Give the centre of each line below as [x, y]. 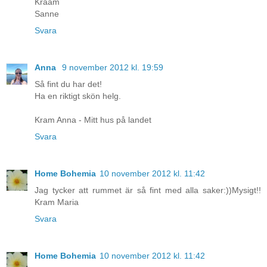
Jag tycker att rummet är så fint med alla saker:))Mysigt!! [148, 190]
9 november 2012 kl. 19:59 [113, 68]
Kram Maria [57, 202]
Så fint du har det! [68, 84]
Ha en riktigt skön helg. [78, 96]
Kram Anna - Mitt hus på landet [93, 120]
